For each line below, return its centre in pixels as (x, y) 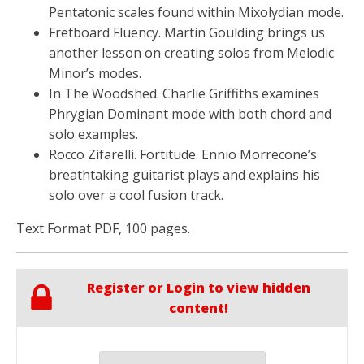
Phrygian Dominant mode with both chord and (190, 113)
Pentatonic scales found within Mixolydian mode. (196, 12)
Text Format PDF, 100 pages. (103, 228)
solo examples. (93, 134)
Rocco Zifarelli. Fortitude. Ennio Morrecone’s (183, 154)
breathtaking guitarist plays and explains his (184, 174)
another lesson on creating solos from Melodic (191, 52)
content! (198, 308)
